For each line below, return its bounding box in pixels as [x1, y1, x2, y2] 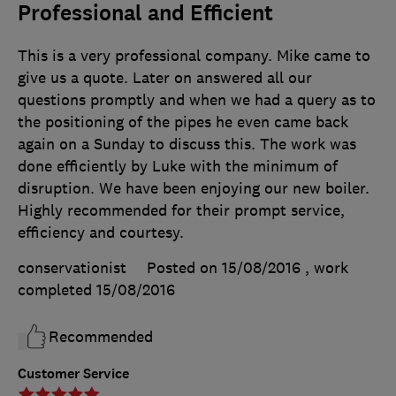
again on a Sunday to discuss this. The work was [18, 134, 356, 155]
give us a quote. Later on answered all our [18, 68, 312, 88]
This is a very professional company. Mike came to [18, 46, 370, 66]
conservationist [18, 258, 126, 278]
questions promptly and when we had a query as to [18, 90, 376, 110]
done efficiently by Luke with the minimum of [18, 156, 338, 177]
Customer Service [18, 364, 129, 384]
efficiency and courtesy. [18, 223, 184, 243]
